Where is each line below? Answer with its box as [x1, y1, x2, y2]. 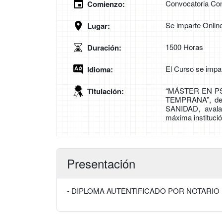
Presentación [67, 155, 135, 172]
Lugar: [87, 20, 110, 32]
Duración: [87, 42, 121, 54]
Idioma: [87, 64, 113, 75]
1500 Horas [166, 42, 203, 53]
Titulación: [87, 86, 124, 97]
